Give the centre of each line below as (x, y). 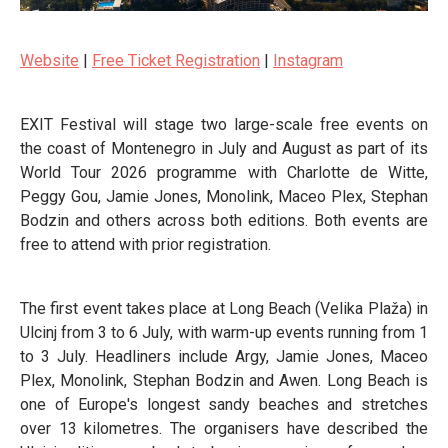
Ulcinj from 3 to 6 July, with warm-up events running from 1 (224, 332)
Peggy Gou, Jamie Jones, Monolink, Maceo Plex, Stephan (224, 196)
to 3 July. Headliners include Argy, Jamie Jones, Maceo (224, 356)
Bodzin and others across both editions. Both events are (224, 220)
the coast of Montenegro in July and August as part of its (224, 148)
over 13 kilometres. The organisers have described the (224, 428)
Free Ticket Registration (176, 60)
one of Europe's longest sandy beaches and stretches (224, 404)
